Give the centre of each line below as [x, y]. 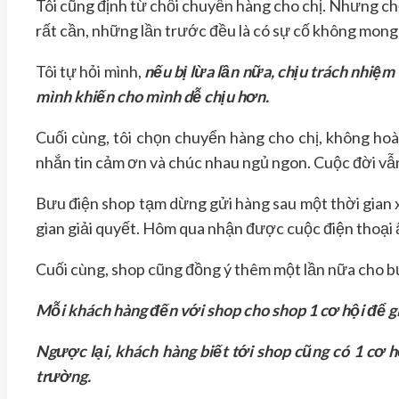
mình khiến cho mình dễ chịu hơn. [152, 96]
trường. [63, 375]
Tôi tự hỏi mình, [90, 71]
